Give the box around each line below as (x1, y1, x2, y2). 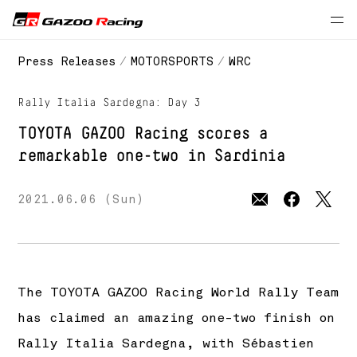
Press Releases (18, 54, 116, 69)
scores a (186, 126, 268, 142)
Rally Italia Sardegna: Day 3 (18, 97, 201, 108)
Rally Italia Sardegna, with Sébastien (18, 335, 315, 351)
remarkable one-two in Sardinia (18, 148, 285, 164)
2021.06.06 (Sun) (18, 192, 145, 206)
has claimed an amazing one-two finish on (18, 310, 335, 326)
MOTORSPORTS (131, 54, 214, 69)
